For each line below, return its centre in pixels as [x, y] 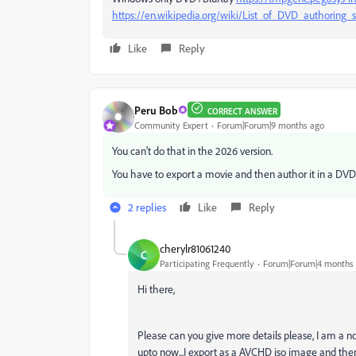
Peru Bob [156, 110]
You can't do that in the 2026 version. [192, 151]
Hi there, [156, 289]
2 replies [147, 207]
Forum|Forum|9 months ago [271, 125]
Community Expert [171, 125]
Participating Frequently [207, 263]
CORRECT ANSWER [242, 111]
